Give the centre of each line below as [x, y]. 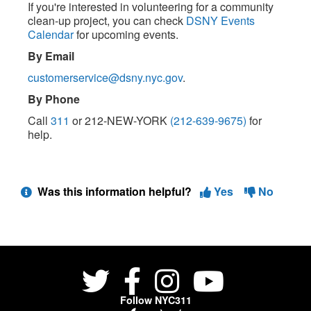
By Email [51, 56]
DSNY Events [220, 20]
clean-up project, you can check [107, 20]
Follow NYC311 [155, 300]
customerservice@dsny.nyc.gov [105, 77]
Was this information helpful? [116, 191]
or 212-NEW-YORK [120, 120]
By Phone [54, 99]
